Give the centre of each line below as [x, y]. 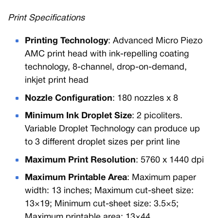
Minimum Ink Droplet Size [79, 116]
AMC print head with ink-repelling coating [107, 54]
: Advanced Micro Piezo [155, 41]
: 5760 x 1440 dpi [170, 160]
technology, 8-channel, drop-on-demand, [106, 67]
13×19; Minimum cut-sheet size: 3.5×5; [102, 204]
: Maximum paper [162, 178]
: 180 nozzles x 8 [145, 98]
